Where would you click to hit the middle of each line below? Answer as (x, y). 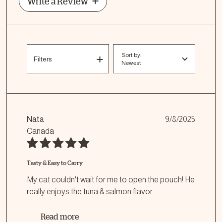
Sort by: (131, 55)
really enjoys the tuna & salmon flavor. (91, 192)
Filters (43, 59)
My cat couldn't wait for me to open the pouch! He (111, 180)
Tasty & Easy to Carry (55, 163)
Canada (40, 131)
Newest (131, 63)
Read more (60, 217)
